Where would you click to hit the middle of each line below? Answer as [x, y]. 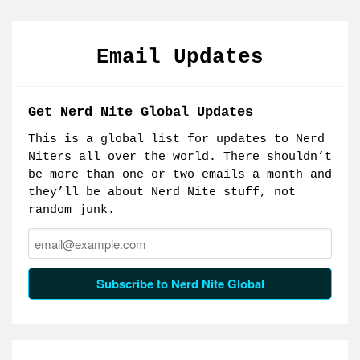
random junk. [71, 210]
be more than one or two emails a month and [180, 174]
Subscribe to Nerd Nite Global [180, 283]
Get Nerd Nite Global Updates [140, 112]
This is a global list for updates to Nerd [176, 139]
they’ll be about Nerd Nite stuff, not [162, 192]
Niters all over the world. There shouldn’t [180, 157]
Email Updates [180, 57]
